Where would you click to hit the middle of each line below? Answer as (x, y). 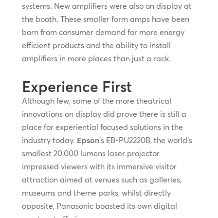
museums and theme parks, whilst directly (96, 192)
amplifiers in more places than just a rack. (96, 58)
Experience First (77, 87)
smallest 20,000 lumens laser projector (91, 153)
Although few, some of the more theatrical (96, 100)
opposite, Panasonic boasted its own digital (99, 206)
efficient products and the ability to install (96, 45)
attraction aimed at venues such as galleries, (101, 179)
